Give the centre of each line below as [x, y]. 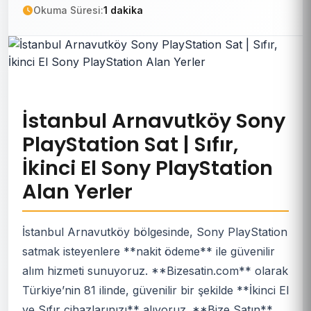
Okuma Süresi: [68, 10]
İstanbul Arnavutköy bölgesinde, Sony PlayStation [155, 232]
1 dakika [123, 10]
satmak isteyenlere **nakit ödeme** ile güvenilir [149, 251]
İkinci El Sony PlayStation [148, 168]
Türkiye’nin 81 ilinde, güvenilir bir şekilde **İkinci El [155, 290]
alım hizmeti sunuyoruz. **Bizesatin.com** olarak [155, 271]
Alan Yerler [77, 192]
